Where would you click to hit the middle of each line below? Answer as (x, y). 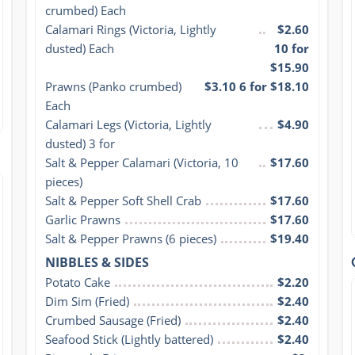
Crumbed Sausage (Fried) (113, 320)
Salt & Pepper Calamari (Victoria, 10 (141, 162)
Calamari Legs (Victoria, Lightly (128, 124)
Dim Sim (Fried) (87, 301)
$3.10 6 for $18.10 (257, 86)
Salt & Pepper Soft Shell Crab (123, 200)
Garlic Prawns (82, 219)
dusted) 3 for (80, 143)
